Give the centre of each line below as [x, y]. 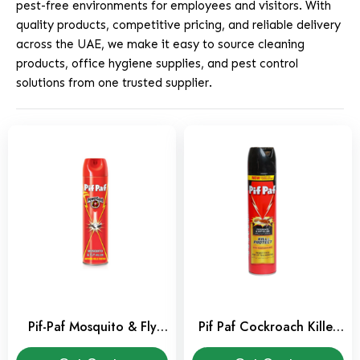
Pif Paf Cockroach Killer [268, 327]
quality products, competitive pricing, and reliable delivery [178, 25]
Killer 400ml [92, 344]
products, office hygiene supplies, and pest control [157, 63]
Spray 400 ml [268, 344]
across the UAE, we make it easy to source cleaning [160, 44]
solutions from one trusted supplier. [114, 83]
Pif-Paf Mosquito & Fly [92, 327]
